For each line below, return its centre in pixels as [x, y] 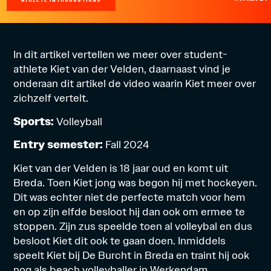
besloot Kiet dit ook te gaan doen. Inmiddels [120, 240]
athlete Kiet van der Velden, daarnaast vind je [122, 69]
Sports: [34, 121]
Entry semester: [60, 145]
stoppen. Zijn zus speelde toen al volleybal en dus [133, 226]
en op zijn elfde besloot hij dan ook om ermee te [129, 211]
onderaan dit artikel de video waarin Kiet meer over [135, 83]
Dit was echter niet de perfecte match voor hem [130, 197]
